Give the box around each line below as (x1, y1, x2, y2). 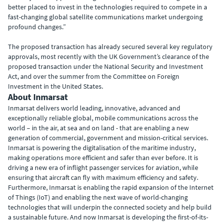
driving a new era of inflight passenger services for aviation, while (8, 163, 198, 172)
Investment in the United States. (8, 82, 103, 91)
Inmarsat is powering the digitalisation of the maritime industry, (8, 143, 196, 152)
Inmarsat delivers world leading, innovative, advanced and (8, 104, 180, 112)
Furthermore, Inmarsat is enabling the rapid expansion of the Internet (8, 183, 214, 192)
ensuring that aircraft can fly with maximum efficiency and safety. (8, 173, 198, 182)
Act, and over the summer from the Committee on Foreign (8, 72, 179, 81)
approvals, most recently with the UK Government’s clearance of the (8, 52, 209, 61)
